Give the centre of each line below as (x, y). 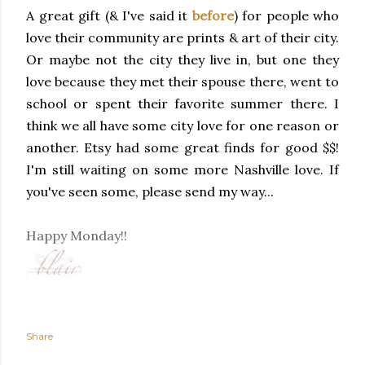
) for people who (286, 16)
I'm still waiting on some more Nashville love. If (182, 170)
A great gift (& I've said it (109, 16)
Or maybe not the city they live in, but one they (182, 60)
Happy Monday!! (77, 236)
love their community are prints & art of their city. (182, 38)
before (213, 16)
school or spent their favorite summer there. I (182, 104)
